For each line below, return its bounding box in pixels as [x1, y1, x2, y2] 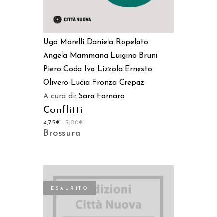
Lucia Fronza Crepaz [71, 78, 144, 87]
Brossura [43, 128, 80, 138]
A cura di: [43, 92, 78, 100]
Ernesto [125, 65, 152, 73]
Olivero [43, 78, 68, 87]
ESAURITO [51, 186, 89, 191]
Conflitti [43, 105, 83, 115]
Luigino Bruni [110, 51, 157, 60]
